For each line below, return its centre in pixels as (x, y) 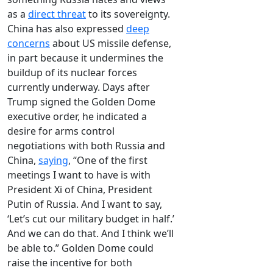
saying (53, 161)
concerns (29, 44)
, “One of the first (108, 161)
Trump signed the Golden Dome (81, 102)
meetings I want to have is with (79, 175)
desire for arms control (61, 131)
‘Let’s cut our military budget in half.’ (91, 219)
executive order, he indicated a (77, 117)
